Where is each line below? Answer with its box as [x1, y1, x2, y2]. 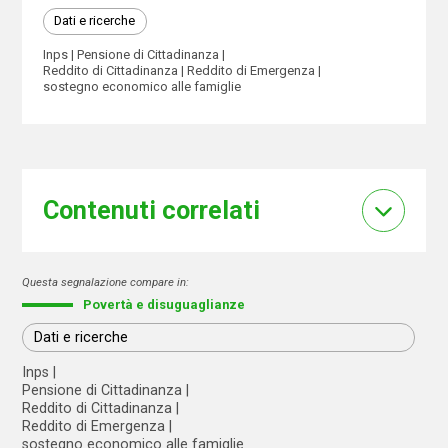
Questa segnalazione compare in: [22, 274, 190, 289]
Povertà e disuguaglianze [83, 296, 246, 312]
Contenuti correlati [42, 196, 260, 225]
